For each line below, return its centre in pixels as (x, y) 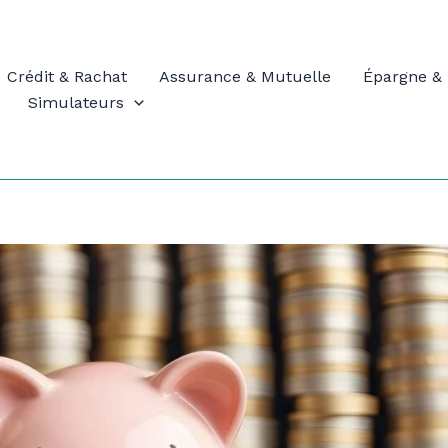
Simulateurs (76, 102)
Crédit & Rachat (67, 76)
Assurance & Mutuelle (245, 76)
